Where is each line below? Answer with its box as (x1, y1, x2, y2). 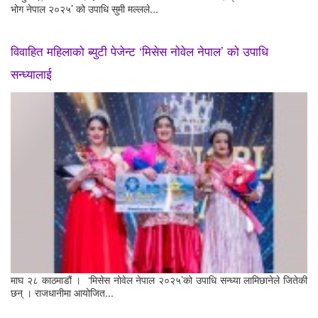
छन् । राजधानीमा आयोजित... (11, 284, 114, 300)
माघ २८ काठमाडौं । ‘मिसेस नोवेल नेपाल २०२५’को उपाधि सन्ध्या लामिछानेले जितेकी (11, 271, 307, 287)
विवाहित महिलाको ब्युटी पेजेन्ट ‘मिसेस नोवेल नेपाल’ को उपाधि (11, 41, 268, 60)
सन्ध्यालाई (11, 64, 52, 82)
